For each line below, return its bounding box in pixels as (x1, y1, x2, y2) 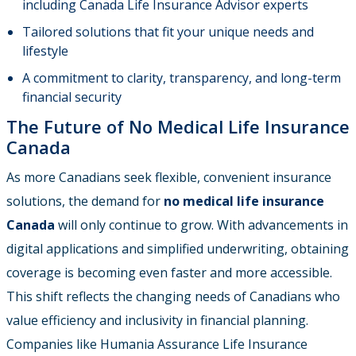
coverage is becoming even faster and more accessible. (6, 263, 332, 281)
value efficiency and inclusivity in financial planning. (6, 311, 308, 329)
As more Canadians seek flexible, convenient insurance (6, 168, 331, 186)
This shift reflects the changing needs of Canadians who (6, 287, 340, 305)
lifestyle (22, 41, 68, 60)
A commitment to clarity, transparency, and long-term (22, 68, 341, 87)
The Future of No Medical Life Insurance (6, 114, 350, 138)
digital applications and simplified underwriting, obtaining (6, 239, 349, 257)
